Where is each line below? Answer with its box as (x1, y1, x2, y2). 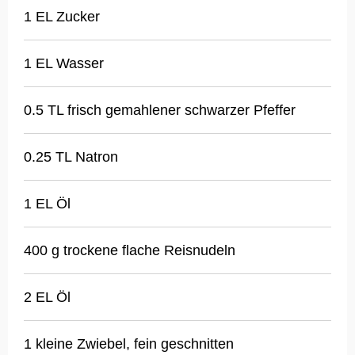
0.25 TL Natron (24, 149, 118, 166)
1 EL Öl (24, 196, 71, 212)
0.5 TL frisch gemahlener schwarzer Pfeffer (24, 102, 296, 119)
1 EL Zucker (24, 9, 100, 25)
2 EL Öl (24, 289, 71, 306)
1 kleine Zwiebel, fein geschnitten (24, 336, 234, 353)
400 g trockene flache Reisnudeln (24, 242, 235, 259)
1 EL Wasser (24, 55, 104, 72)
